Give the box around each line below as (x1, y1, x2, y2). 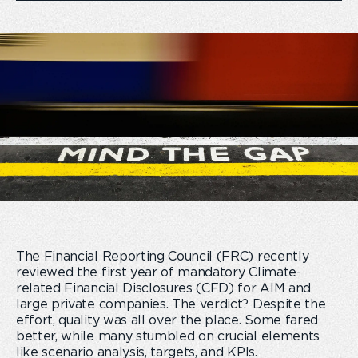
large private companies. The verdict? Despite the (16, 298, 326, 311)
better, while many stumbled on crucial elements (16, 330, 320, 343)
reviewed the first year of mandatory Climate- (16, 266, 301, 279)
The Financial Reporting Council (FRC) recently (16, 250, 309, 263)
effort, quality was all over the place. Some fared (16, 314, 318, 327)
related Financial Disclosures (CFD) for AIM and (16, 282, 311, 295)
